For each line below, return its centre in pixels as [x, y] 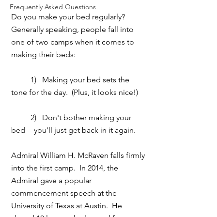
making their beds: [43, 55]
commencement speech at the [65, 193]
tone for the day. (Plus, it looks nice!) [75, 93]
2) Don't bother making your [21, 118]
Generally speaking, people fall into [73, 30]
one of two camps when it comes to [74, 42]
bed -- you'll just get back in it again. [73, 130]
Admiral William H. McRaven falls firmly [79, 155]
